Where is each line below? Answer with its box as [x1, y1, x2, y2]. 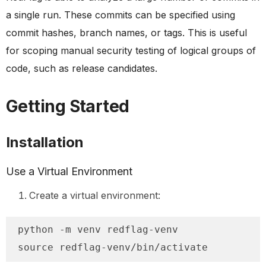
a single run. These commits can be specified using [6, 9, 235, 21]
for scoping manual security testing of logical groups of [6, 45, 256, 56]
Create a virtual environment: [29, 189, 160, 201]
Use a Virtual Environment [6, 165, 132, 178]
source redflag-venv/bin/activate [18, 242, 208, 253]
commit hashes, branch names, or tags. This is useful [6, 27, 247, 39]
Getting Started [6, 96, 129, 116]
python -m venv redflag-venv [18, 224, 178, 235]
